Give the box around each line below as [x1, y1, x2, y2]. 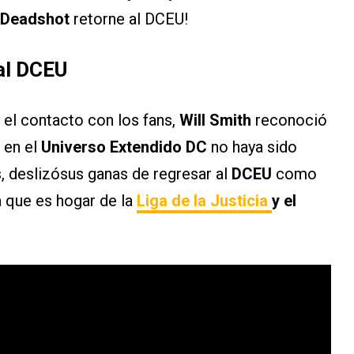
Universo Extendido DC [37, 137, 207, 157]
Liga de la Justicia [137, 191, 272, 211]
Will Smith [179, 111, 251, 130]
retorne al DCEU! [70, 9, 188, 29]
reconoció [251, 111, 327, 130]
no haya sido [207, 137, 297, 157]
